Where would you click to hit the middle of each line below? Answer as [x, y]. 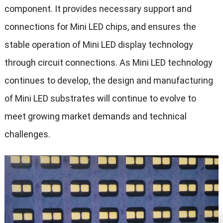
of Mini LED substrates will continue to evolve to [100, 98]
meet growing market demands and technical [95, 116]
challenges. [27, 134]
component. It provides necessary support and [98, 8]
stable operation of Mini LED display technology [99, 44]
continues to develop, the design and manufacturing [109, 80]
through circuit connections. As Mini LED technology [108, 62]
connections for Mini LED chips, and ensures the [100, 26]
